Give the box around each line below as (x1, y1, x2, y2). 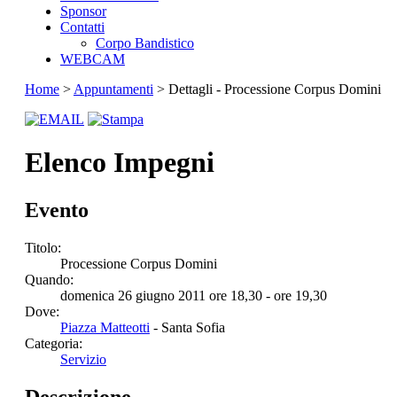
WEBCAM (59, 51, 125, 66)
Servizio (59, 351, 106, 367)
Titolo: (24, 239, 61, 255)
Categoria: (24, 335, 82, 351)
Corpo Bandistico (95, 35, 194, 51)
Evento (24, 198, 94, 222)
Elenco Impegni (24, 146, 214, 179)
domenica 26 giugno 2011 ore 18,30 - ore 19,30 (59, 287, 327, 303)
